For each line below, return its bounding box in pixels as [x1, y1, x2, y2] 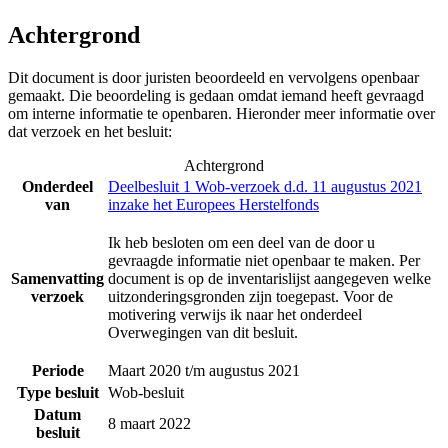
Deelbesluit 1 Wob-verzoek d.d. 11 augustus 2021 [108, 177, 422, 195]
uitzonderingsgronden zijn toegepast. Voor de [108, 287, 393, 305]
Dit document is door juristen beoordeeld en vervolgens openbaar [8, 68, 419, 86]
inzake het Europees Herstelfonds [108, 195, 319, 213]
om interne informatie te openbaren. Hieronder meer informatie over [8, 104, 435, 122]
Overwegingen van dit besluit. [108, 323, 298, 341]
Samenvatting [11, 269, 104, 287]
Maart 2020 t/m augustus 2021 [108, 361, 300, 379]
